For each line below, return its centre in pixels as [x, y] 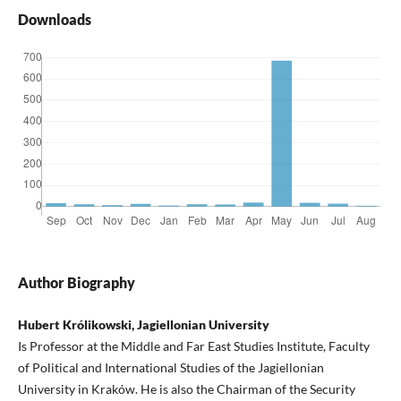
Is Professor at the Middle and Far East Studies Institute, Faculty [193, 346]
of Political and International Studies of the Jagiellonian [171, 368]
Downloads [54, 20]
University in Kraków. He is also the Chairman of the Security [186, 389]
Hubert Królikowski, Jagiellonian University [143, 325]
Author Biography [76, 283]
